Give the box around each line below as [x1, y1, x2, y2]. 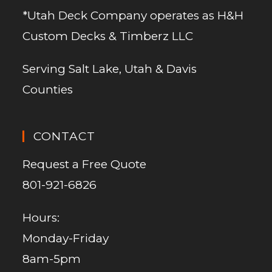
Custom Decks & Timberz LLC [22, 29, 194, 43]
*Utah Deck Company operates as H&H [22, 8, 244, 22]
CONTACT [33, 129, 96, 143]
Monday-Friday [22, 231, 109, 245]
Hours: [22, 210, 60, 225]
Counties [22, 82, 73, 97]
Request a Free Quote [22, 157, 147, 171]
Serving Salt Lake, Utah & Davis [22, 61, 197, 76]
